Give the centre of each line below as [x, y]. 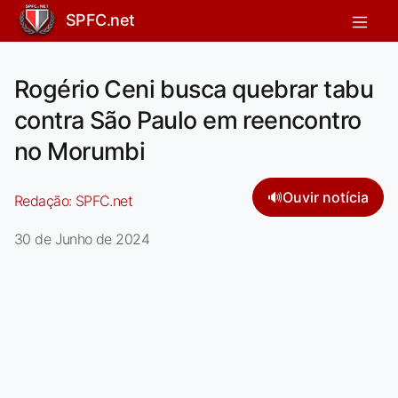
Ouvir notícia [326, 197]
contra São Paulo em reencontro [188, 120]
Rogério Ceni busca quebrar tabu [194, 89]
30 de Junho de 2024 [82, 239]
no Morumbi [80, 151]
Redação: [45, 200]
